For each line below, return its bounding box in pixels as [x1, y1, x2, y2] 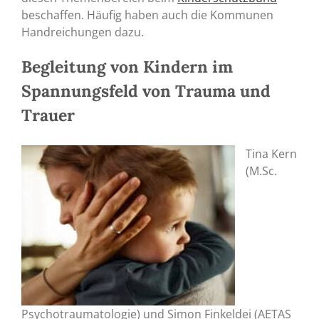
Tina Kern [246, 146, 297, 162]
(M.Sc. [246, 163, 277, 179]
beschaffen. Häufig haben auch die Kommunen [21, 6, 273, 23]
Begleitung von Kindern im [21, 56, 233, 77]
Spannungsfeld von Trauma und [21, 80, 271, 101]
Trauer [21, 104, 75, 125]
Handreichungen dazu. [21, 23, 144, 40]
